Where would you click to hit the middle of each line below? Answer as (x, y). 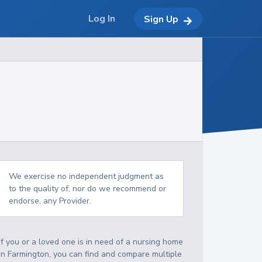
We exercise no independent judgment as (87, 176)
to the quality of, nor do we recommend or (88, 189)
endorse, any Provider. (50, 201)
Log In (102, 19)
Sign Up (161, 19)
